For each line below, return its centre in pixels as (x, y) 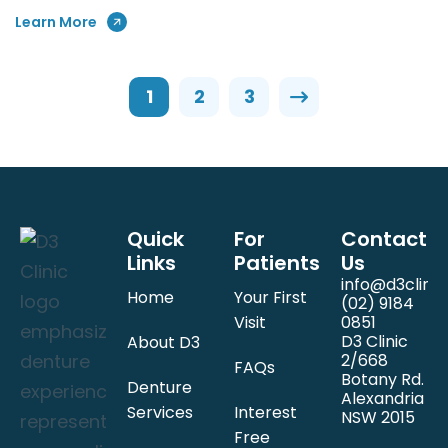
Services (160, 412)
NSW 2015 (378, 417)
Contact (384, 238)
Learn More (56, 21)
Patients (277, 262)
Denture (159, 387)
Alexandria (382, 398)
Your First (270, 297)
